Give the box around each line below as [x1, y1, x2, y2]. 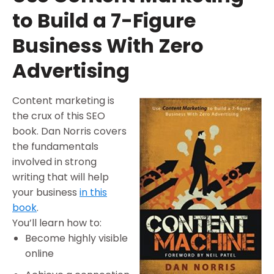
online [24, 246, 54, 261]
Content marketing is [12, 94, 114, 108]
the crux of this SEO [12, 109, 105, 124]
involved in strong [12, 155, 97, 169]
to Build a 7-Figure [12, 7, 196, 35]
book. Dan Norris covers [12, 124, 127, 139]
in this [80, 185, 107, 200]
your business [12, 185, 80, 200]
